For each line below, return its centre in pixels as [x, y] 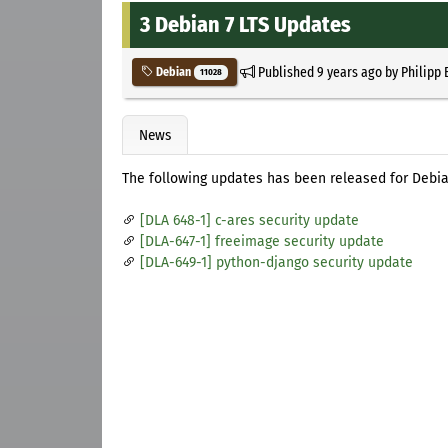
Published [285, 71]
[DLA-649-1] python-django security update [276, 263]
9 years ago [349, 71]
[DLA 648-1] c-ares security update [249, 221]
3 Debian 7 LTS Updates [245, 24]
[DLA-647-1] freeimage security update [262, 242]
